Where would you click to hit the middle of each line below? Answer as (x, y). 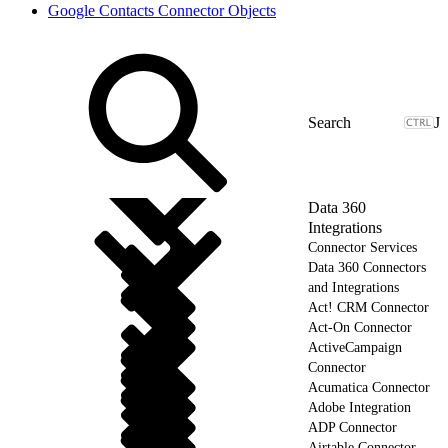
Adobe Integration (359, 407)
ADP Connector (352, 427)
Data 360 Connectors (367, 267)
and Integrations (353, 287)
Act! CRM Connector (368, 307)
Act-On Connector (360, 327)
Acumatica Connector (369, 387)
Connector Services (362, 247)
